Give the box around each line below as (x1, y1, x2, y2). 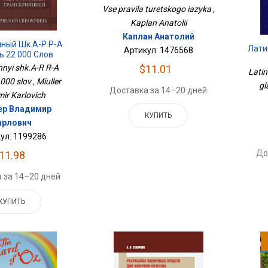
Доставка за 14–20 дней (109, 86, 208, 96)
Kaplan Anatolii (130, 18, 187, 28)
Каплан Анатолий (122, 32, 194, 42)
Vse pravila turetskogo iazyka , (102, 4, 215, 14)
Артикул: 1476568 (123, 45, 193, 56)
